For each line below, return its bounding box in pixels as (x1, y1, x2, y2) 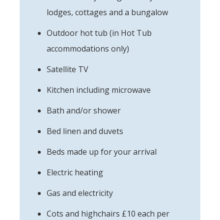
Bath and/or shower (47, 105, 121, 116)
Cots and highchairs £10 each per (47, 208, 169, 219)
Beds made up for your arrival (47, 146, 157, 157)
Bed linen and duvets (47, 125, 123, 137)
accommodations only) (47, 43, 129, 54)
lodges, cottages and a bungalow (47, 6, 168, 18)
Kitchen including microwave (47, 84, 151, 95)
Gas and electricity (47, 187, 113, 198)
